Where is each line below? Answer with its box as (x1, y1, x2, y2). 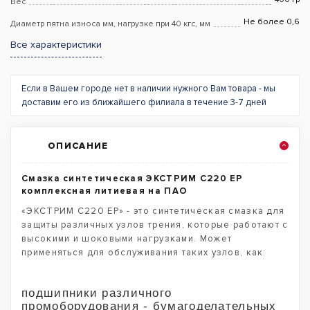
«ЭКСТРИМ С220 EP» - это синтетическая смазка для (21, 206, 285, 217)
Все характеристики (10, 39, 102, 51)
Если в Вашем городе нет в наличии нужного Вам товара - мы (21, 83, 275, 94)
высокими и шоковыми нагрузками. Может (21, 233, 232, 244)
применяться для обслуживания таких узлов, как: (21, 247, 266, 258)
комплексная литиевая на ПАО (21, 185, 188, 197)
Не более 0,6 (244, 17, 300, 27)
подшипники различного (21, 286, 172, 300)
